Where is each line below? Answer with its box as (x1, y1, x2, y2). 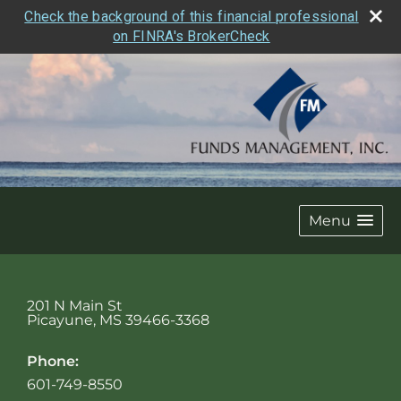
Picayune (27, 311, 93, 329)
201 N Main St (27, 297, 123, 315)
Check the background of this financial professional (24, 8, 359, 25)
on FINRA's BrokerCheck (113, 28, 270, 45)
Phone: (27, 353, 79, 371)
